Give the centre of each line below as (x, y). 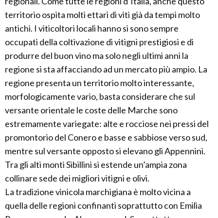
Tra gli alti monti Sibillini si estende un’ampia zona (96, 164)
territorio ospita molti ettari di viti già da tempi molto (102, 15)
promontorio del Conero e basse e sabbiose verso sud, (106, 137)
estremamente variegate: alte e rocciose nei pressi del (107, 124)
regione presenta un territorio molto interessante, (100, 83)
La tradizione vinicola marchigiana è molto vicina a (98, 192)
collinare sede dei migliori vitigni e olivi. (77, 178)
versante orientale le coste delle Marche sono (91, 110)
